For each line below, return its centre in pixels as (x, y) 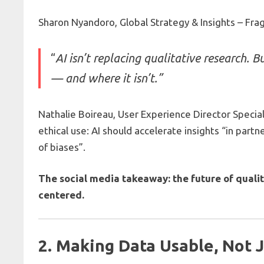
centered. (62, 195)
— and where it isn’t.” (107, 78)
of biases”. (62, 147)
